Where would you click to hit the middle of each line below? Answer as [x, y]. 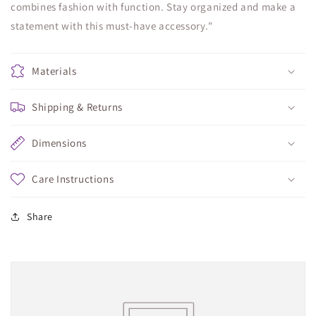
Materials [54, 71]
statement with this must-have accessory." [112, 25]
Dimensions [59, 142]
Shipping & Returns [77, 107]
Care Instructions [73, 178]
